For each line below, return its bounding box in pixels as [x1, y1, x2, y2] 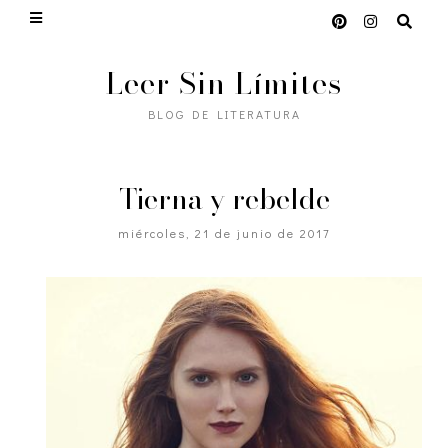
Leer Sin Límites [106, 60, 342, 106]
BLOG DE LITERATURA [147, 106, 301, 122]
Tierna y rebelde [118, 177, 330, 220]
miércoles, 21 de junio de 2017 [117, 225, 331, 241]
